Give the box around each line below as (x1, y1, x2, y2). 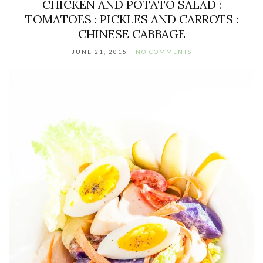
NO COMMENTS (135, 48, 192, 55)
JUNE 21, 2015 (71, 48, 127, 55)
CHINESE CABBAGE (77, 26, 186, 41)
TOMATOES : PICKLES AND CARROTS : (25, 11, 238, 26)
